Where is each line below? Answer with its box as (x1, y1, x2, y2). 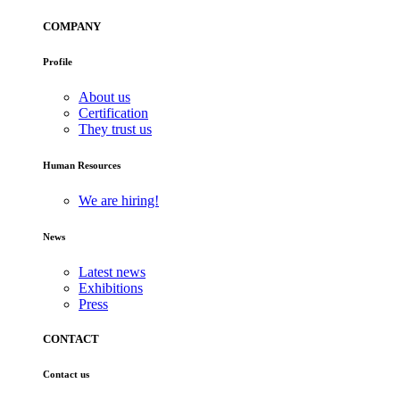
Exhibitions (79, 279, 143, 296)
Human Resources (43, 159, 121, 171)
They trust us (79, 121, 152, 137)
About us (79, 88, 130, 104)
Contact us (43, 368, 89, 379)
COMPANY (43, 19, 101, 33)
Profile (43, 55, 72, 67)
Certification (79, 104, 148, 121)
